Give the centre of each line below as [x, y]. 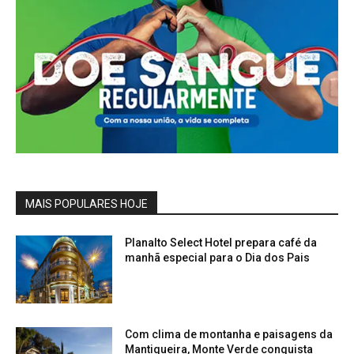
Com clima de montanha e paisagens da [229, 335]
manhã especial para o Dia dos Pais [218, 258]
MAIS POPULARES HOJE [87, 204]
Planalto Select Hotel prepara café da [221, 243]
